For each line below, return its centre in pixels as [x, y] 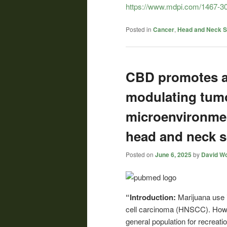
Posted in [139, 29]
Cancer [164, 30]
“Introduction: [152, 197]
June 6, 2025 [173, 154]
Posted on [140, 154]
